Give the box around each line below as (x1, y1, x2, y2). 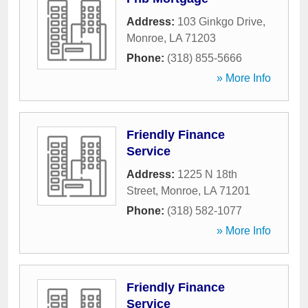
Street (126, 185, 155, 197)
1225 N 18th (177, 168, 237, 180)
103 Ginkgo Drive (177, 16, 263, 27)
